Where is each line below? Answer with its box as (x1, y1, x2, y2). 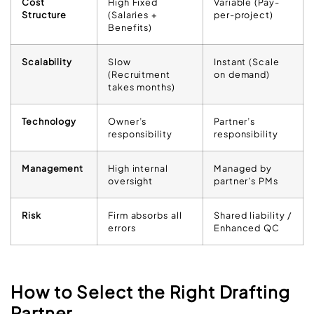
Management (22, 162, 83, 174)
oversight (108, 175, 153, 186)
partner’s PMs (214, 175, 278, 186)
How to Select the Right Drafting (11, 281, 290, 303)
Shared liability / (214, 209, 292, 221)
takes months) (108, 81, 175, 93)
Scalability (22, 55, 72, 67)
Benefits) (108, 21, 153, 33)
